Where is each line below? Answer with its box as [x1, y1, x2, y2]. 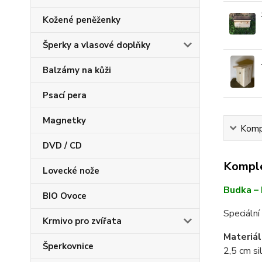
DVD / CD [43, 140, 82, 151]
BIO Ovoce [43, 190, 87, 202]
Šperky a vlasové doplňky [43, 39, 150, 51]
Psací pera [43, 89, 87, 101]
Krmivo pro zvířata [43, 215, 122, 227]
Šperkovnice [43, 240, 94, 252]
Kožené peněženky [43, 14, 120, 26]
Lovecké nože [43, 165, 99, 177]
